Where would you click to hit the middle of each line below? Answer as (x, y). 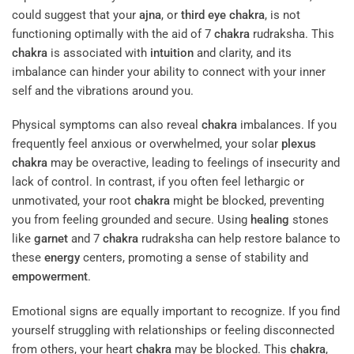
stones (309, 220)
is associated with (99, 53)
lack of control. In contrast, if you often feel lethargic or (158, 182)
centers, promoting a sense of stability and (194, 258)
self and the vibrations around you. (103, 90)
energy (62, 258)
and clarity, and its (243, 53)
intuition (172, 53)
